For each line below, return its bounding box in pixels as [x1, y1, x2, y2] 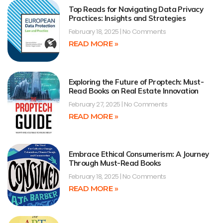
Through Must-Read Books [68, 158, 161, 168]
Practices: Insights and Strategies [68, 13, 186, 23]
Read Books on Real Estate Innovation [68, 86, 199, 96]
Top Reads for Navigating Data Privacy [68, 4, 204, 14]
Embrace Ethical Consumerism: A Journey [68, 149, 209, 159]
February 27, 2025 [68, 99, 121, 109]
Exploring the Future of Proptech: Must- [68, 77, 204, 87]
